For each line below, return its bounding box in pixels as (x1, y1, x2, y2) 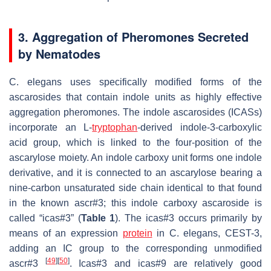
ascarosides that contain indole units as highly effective (9, 91, 262, 102)
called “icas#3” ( (9, 212, 81, 223)
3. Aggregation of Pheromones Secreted (18, 27, 249, 45)
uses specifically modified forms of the (61, 76, 263, 87)
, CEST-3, (218, 227, 262, 238)
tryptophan (92, 122, 138, 132)
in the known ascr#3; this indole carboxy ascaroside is (9, 197, 262, 208)
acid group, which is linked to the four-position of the (9, 137, 262, 148)
